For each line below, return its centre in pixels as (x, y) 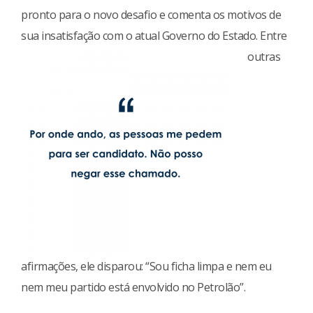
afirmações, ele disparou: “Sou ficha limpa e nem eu (146, 266)
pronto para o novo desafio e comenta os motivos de (151, 14)
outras (264, 56)
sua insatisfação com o (78, 35)
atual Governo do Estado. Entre (211, 35)
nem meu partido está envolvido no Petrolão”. (133, 287)
